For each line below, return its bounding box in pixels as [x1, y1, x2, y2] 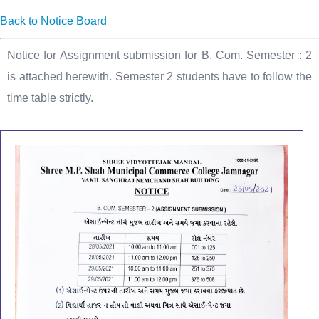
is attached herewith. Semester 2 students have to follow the [7, 70, 312, 83]
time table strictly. [7, 92, 93, 104]
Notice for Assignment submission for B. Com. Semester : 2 [7, 49, 312, 61]
